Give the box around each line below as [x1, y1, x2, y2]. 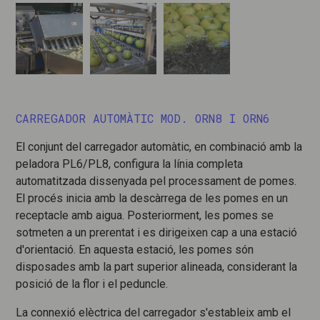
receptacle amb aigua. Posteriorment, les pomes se [16, 209, 274, 223]
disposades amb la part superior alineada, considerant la [16, 260, 298, 274]
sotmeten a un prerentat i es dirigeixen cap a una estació [16, 226, 298, 240]
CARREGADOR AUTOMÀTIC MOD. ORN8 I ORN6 [16, 111, 271, 126]
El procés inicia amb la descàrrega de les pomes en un [16, 191, 289, 206]
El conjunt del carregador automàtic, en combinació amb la [16, 140, 303, 154]
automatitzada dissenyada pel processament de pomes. [16, 174, 297, 189]
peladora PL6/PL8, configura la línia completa [16, 157, 244, 171]
